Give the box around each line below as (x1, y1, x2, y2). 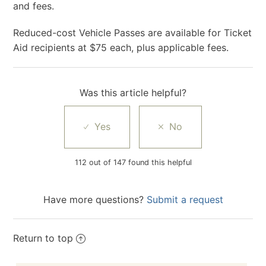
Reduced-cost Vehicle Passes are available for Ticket (13, 26, 252, 39)
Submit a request (146, 193, 223, 205)
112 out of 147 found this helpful (74, 157, 192, 167)
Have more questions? (43, 193, 147, 205)
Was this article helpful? (80, 86, 186, 99)
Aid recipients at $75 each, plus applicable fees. (13, 41, 229, 53)
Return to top (13, 232, 74, 244)
